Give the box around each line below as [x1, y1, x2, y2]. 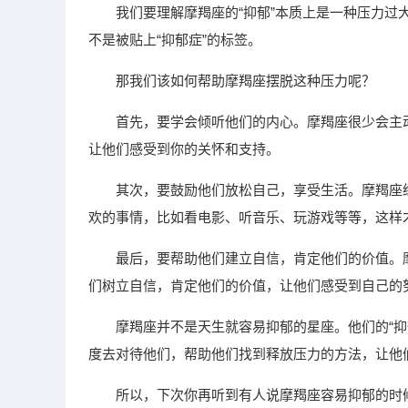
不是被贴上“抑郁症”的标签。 [88, 32, 261, 47]
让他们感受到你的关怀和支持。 [88, 141, 280, 157]
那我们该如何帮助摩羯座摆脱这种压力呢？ [116, 73, 375, 88]
